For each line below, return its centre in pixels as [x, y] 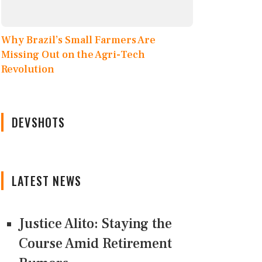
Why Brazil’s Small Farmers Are [78, 40]
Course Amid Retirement [95, 244]
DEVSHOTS [39, 123]
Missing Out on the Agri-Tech [73, 55]
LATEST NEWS [47, 181]
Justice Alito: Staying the [95, 224]
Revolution [28, 70]
